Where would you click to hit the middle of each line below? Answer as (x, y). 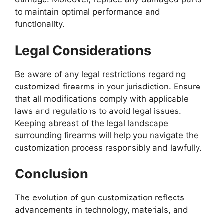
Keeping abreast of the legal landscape (91, 123)
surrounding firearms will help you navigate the (107, 135)
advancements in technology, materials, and (101, 210)
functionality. (42, 24)
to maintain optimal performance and (88, 12)
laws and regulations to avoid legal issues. (98, 111)
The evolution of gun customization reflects (99, 198)
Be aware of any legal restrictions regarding (100, 74)
